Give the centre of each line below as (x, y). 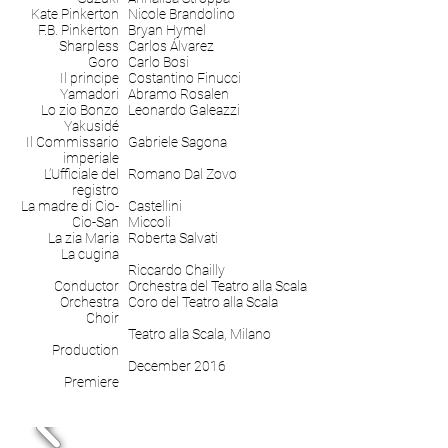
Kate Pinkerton (75, 14)
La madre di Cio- (70, 206)
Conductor (86, 286)
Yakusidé (91, 126)
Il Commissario (72, 142)
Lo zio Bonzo (80, 110)
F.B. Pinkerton (78, 30)
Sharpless (89, 46)
